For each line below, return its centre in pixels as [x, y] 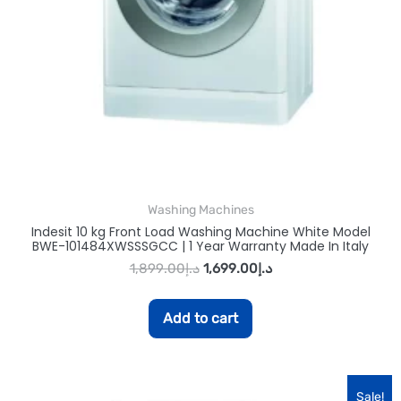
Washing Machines [200, 209]
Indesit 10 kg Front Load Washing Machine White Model [200, 231]
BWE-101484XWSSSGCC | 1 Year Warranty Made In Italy [200, 246]
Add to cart [200, 318]
